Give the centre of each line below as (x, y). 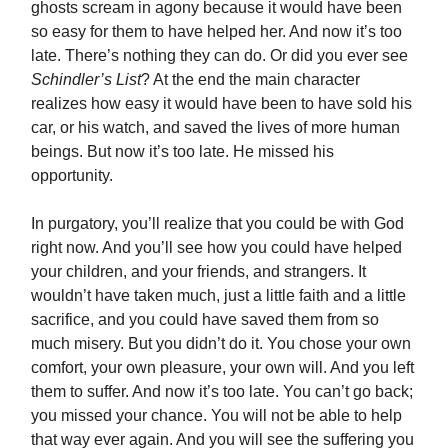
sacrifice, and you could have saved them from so (205, 320)
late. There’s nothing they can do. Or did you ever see (219, 56)
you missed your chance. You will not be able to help (216, 416)
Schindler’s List (86, 80)
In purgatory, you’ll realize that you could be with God (217, 224)
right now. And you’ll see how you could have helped (216, 248)
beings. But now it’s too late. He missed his (182, 152)
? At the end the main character (250, 80)
